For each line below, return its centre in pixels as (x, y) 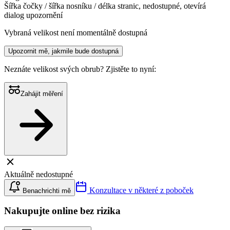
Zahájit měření (42, 93)
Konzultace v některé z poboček (140, 190)
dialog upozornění (33, 15)
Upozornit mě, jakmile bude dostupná (63, 51)
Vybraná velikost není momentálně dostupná (76, 32)
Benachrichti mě (46, 190)
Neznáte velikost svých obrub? (55, 69)
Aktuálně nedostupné (39, 174)
